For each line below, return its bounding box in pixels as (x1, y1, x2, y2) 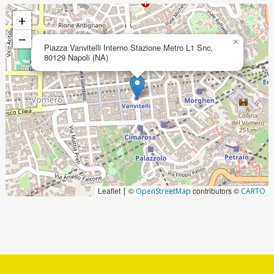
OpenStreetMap (136, 186, 191, 196)
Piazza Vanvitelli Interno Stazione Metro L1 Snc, (43, 42, 213, 53)
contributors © (191, 185, 242, 196)
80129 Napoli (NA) (43, 51, 108, 63)
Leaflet (98, 185, 123, 196)
